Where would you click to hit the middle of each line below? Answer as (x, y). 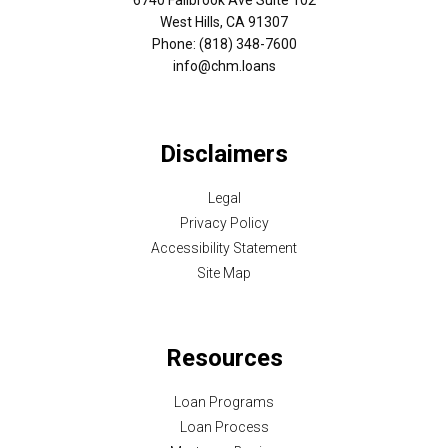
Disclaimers (224, 154)
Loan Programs (224, 402)
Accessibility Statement (224, 248)
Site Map (224, 273)
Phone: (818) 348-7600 (224, 43)
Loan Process (224, 427)
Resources (224, 358)
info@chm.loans (224, 65)
